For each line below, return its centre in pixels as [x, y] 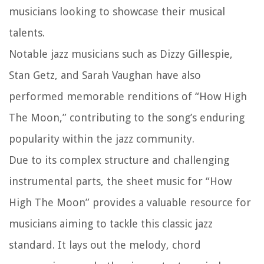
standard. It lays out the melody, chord [105, 245]
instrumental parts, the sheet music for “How [120, 181]
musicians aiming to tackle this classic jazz [111, 224]
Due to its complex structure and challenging [119, 160]
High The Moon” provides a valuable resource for [130, 203]
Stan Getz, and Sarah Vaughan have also [105, 75]
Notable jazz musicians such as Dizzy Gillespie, [121, 54]
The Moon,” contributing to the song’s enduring [127, 118]
